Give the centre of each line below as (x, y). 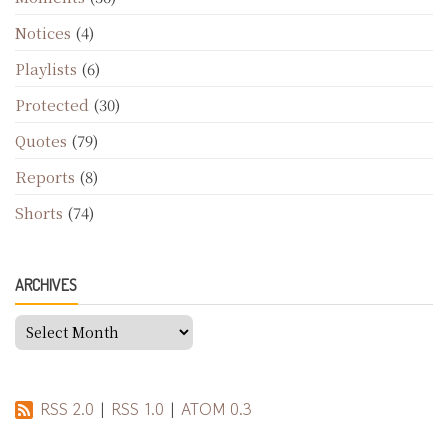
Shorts (39, 212)
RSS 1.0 (137, 408)
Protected (52, 104)
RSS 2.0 (67, 408)
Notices (43, 32)
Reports (45, 176)
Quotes (41, 140)
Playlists (46, 68)
